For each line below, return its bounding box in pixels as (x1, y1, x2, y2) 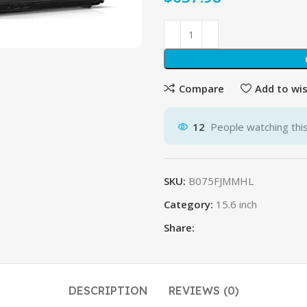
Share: (164, 221, 195, 234)
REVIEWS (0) (168, 284, 239, 297)
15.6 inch (216, 197, 257, 211)
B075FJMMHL (188, 174, 254, 188)
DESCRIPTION (68, 284, 148, 297)
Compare (178, 81, 224, 95)
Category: (164, 197, 213, 211)
